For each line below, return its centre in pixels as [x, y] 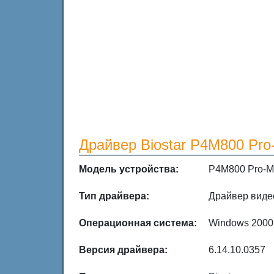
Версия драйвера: [123, 250]
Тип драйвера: [114, 196]
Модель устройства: [129, 169]
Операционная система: [138, 223]
